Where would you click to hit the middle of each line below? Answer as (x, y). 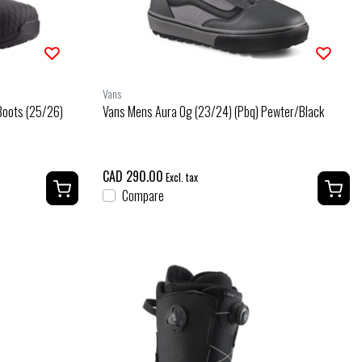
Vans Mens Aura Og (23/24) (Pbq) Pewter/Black (213, 111)
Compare (143, 195)
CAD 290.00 (133, 176)
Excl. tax (182, 177)
